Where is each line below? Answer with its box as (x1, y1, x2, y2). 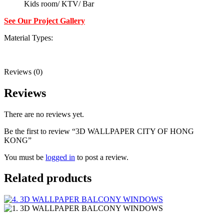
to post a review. (75, 152, 128, 161)
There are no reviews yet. (4, 109, 84, 118)
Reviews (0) (4, 67, 42, 76)
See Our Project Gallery (4, 16, 85, 25)
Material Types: (4, 33, 53, 42)
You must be (4, 152, 45, 161)
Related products (4, 171, 91, 185)
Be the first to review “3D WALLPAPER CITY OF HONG (4, 126, 194, 135)
